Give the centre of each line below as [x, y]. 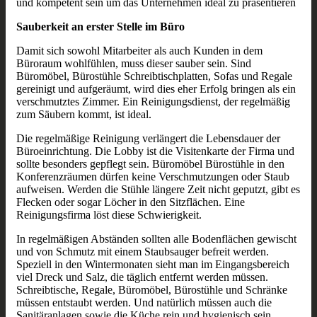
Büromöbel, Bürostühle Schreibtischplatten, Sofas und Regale [154, 76]
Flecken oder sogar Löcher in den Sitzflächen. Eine [131, 202]
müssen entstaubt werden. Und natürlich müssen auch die [144, 303]
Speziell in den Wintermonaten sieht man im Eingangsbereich [153, 265]
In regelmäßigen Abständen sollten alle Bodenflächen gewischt [156, 239]
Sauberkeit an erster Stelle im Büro [100, 27]
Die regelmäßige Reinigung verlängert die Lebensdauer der [148, 139]
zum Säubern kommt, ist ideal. [84, 115]
